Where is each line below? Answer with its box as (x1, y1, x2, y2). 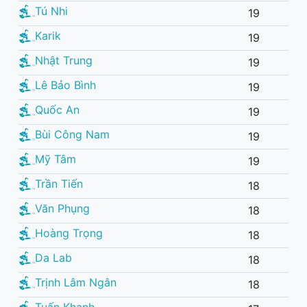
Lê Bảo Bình (35, 77, 96, 92)
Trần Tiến (35, 176, 83, 191)
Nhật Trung (35, 53, 93, 67)
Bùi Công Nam (35, 127, 110, 141)
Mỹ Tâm (35, 151, 76, 166)
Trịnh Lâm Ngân (35, 275, 116, 289)
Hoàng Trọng (35, 225, 103, 240)
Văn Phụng (35, 201, 90, 215)
